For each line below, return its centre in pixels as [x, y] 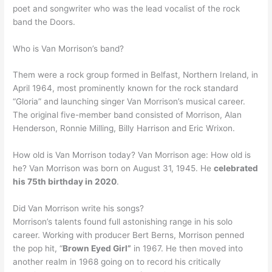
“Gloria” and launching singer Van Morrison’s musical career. [129, 102]
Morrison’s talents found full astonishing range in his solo [123, 222]
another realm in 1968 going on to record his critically [117, 262]
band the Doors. [44, 22]
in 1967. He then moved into [187, 249]
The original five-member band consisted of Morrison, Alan [127, 115]
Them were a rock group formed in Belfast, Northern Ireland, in [136, 75]
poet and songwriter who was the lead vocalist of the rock [127, 8]
